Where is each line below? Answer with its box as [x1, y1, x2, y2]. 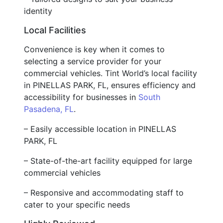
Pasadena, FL [24, 104, 74, 114]
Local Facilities [24, 24, 86, 35]
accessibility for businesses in [24, 92, 138, 102]
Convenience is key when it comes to [24, 44, 165, 54]
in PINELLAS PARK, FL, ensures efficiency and [24, 80, 196, 90]
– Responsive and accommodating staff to [24, 187, 184, 198]
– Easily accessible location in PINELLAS [24, 123, 176, 134]
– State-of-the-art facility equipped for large [24, 155, 192, 166]
